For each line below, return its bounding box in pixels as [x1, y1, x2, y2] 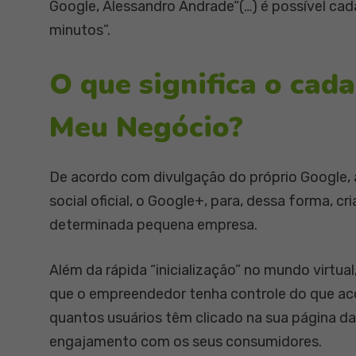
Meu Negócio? [49, 108, 243, 147]
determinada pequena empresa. [49, 216, 257, 234]
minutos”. [49, 21, 110, 39]
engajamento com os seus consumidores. [49, 333, 322, 350]
